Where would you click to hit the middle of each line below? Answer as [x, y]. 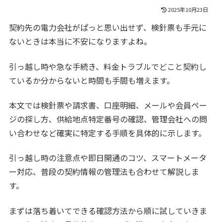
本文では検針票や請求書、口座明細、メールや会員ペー [108, 105]
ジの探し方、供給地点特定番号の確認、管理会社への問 [108, 119]
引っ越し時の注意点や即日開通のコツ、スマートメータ [108, 158]
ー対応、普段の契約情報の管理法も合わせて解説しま [104, 172]
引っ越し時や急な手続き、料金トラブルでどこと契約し [108, 66]
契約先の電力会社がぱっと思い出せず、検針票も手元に [108, 28]
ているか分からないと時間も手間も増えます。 [92, 80]
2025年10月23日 [188, 10]
